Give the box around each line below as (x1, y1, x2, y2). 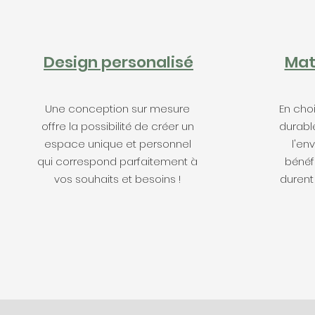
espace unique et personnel (44, 136, 191, 151)
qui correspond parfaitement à (37, 154, 198, 169)
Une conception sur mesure (45, 101, 190, 116)
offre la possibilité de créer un (41, 119, 194, 134)
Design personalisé (44, 51, 193, 73)
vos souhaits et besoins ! (54, 172, 181, 186)
